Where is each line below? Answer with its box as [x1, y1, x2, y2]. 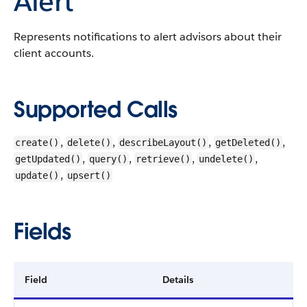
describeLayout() [119, 137, 207, 148]
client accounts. [14, 46, 94, 60]
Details [162, 273, 193, 286]
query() [89, 153, 127, 164]
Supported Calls [14, 95, 177, 123]
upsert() [67, 170, 111, 181]
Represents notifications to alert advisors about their [14, 29, 282, 44]
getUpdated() [15, 153, 81, 164]
